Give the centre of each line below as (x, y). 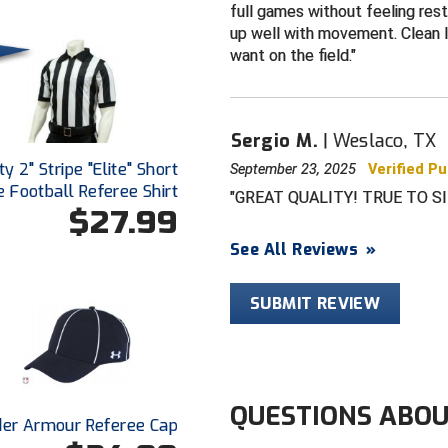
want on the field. (291, 55)
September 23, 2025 (299, 169)
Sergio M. (275, 140)
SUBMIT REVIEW (315, 303)
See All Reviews (294, 249)
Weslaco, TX (384, 140)
